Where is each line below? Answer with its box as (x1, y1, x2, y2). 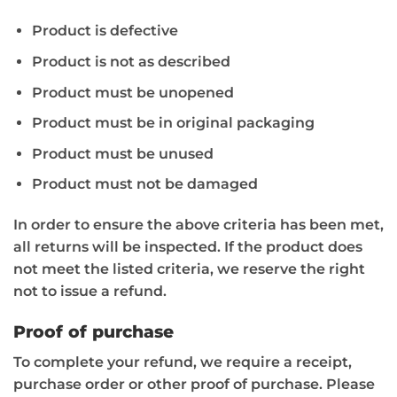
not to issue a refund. (13, 283, 167, 300)
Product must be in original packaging (31, 114, 315, 132)
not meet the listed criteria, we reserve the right (13, 261, 365, 278)
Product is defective (31, 22, 178, 40)
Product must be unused (31, 144, 214, 162)
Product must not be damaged (31, 175, 258, 193)
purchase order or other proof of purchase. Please (13, 375, 375, 393)
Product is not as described (31, 52, 230, 70)
